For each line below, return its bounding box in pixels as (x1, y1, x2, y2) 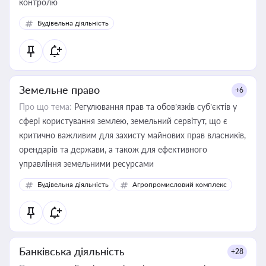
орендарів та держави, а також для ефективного (19, 144, 207, 154)
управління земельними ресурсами (19, 159, 154, 169)
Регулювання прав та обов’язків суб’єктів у (72, 102, 237, 112)
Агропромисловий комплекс (132, 180, 227, 189)
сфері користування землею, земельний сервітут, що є (19, 116, 227, 126)
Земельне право (19, 83, 100, 96)
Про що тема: (19, 102, 72, 112)
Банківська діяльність (19, 245, 125, 258)
